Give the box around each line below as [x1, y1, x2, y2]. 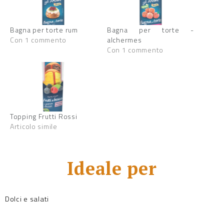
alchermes [107, 34, 142, 45]
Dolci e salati [5, 193, 49, 204]
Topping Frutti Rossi [10, 111, 77, 122]
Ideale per [67, 156, 157, 180]
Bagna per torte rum [10, 24, 78, 35]
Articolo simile [10, 121, 57, 132]
